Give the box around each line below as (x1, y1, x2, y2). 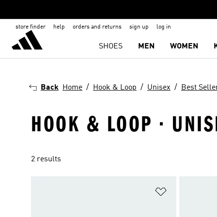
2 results (31, 155, 61, 163)
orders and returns (73, 24, 122, 30)
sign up (129, 24, 149, 30)
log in (156, 24, 171, 30)
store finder (15, 24, 46, 30)
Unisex (147, 84, 170, 92)
